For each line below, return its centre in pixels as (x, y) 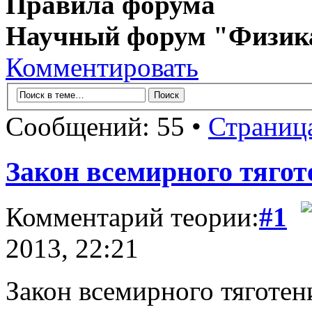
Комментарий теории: (132, 217)
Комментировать (102, 67)
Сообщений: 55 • (107, 127)
